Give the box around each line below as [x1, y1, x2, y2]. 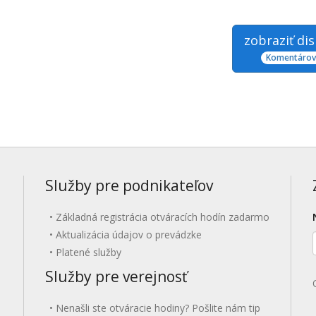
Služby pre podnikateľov [45, 176, 213, 195]
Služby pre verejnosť [45, 267, 187, 286]
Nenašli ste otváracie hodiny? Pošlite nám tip [55, 301, 260, 315]
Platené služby [55, 245, 121, 259]
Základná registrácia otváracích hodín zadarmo [55, 210, 269, 224]
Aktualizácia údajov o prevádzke [55, 228, 202, 241]
